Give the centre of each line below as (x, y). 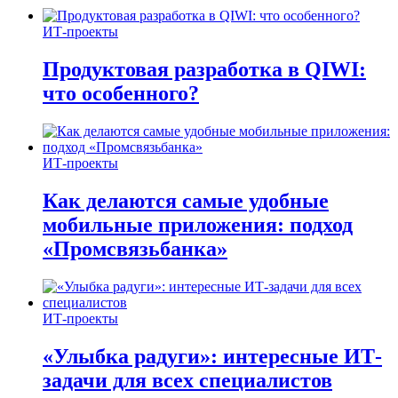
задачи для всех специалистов (187, 380)
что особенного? (121, 93)
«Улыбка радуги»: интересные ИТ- (212, 356)
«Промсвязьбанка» (135, 248)
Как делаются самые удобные (186, 200)
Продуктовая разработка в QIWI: (204, 69)
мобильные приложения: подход (198, 224)
